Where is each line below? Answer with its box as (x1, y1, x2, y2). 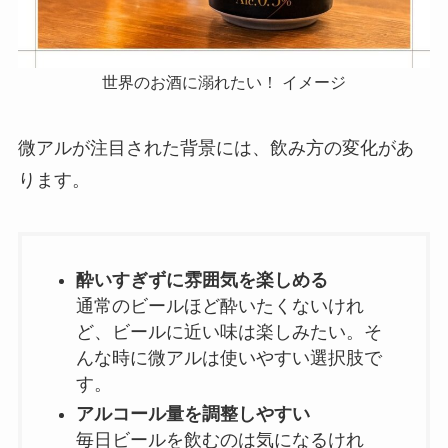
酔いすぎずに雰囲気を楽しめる (75, 269, 328, 290)
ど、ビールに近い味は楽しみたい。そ (75, 321, 382, 342)
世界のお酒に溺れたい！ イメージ (102, 72, 346, 91)
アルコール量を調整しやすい (75, 404, 310, 425)
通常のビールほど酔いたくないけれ (75, 295, 364, 316)
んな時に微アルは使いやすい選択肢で (75, 347, 382, 368)
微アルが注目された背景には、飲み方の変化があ (17, 137, 414, 158)
